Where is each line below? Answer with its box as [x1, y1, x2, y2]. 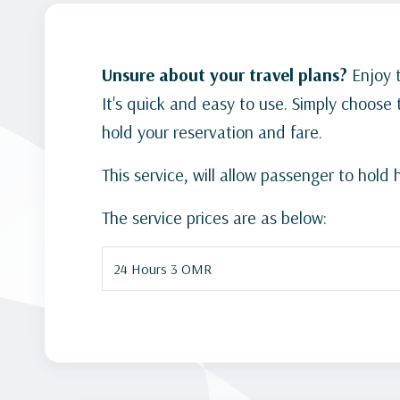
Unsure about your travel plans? [102, 63, 352, 87]
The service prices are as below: [102, 206, 327, 229]
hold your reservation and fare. [102, 121, 322, 144]
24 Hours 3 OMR [113, 260, 212, 279]
